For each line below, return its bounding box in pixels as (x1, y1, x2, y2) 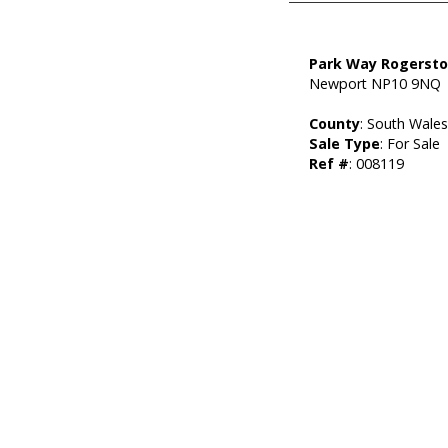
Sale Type (309, 134, 381, 153)
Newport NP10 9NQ (309, 74, 442, 93)
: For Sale (380, 134, 441, 153)
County (309, 114, 361, 133)
